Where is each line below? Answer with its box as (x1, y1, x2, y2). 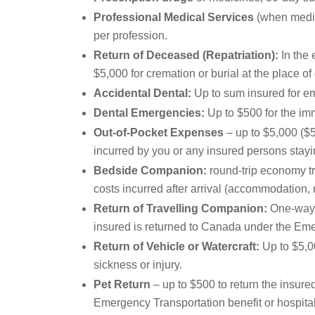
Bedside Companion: (93, 164, 207, 176)
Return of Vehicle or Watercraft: (93, 240, 259, 252)
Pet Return (93, 278, 150, 290)
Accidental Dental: (93, 86, 194, 99)
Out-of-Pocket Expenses (93, 126, 224, 139)
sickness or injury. (93, 258, 182, 271)
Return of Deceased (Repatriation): (93, 49, 278, 61)
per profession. (93, 29, 167, 41)
